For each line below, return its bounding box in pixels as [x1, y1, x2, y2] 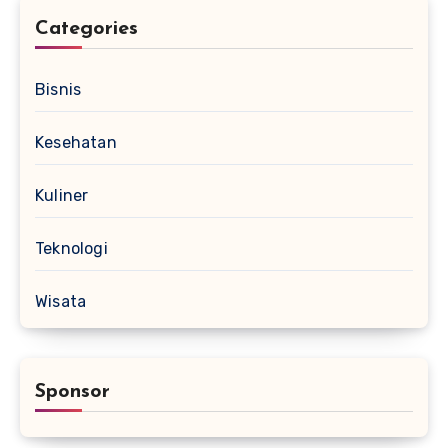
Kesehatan [35, 133, 117, 153]
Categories [35, 19, 138, 40]
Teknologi [35, 239, 108, 259]
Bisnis [35, 80, 82, 100]
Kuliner [35, 186, 89, 206]
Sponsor [35, 382, 110, 403]
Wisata [35, 292, 87, 312]
